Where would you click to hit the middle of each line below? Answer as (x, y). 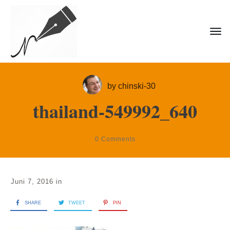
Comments (117, 139)
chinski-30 (137, 86)
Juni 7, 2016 (33, 181)
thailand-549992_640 (115, 111)
